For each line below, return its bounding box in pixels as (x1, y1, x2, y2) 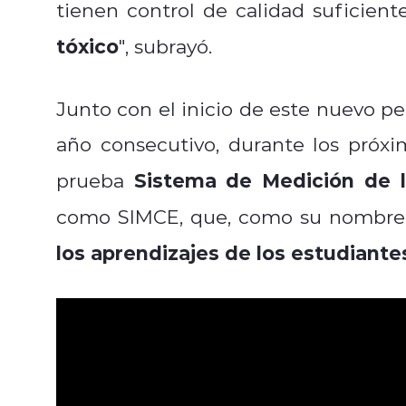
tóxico (56, 32, 119, 59)
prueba (56, 167, 134, 193)
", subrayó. (119, 33, 212, 59)
